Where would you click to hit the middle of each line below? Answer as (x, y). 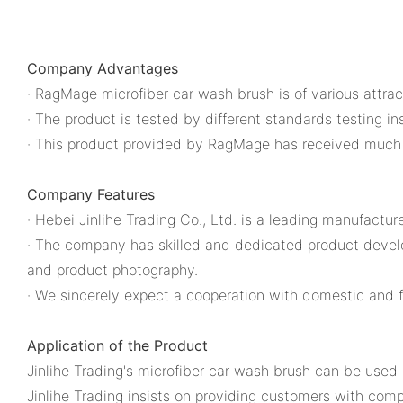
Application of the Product (117, 345)
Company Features (91, 194)
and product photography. (112, 269)
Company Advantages (103, 68)
